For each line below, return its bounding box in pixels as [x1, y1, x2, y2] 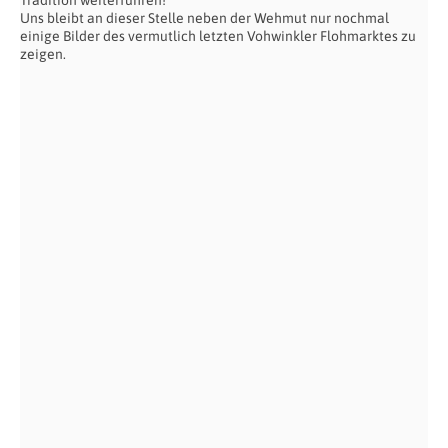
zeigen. [20, 45, 66, 62]
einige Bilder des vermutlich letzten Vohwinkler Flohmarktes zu [20, 27, 416, 44]
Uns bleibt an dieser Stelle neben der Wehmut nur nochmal [20, 9, 389, 26]
